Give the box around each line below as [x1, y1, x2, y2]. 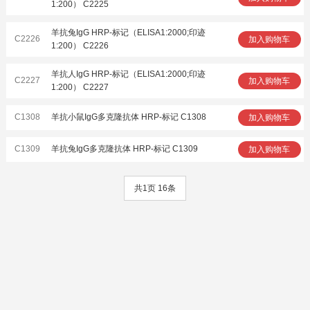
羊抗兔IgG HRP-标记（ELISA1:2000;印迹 [51, 27, 206, 37]
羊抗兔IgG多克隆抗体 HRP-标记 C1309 [51, 143, 199, 154]
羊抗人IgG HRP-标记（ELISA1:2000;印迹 [51, 69, 206, 79]
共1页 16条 [134, 183, 176, 193]
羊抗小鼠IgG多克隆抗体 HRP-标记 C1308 [51, 111, 207, 122]
